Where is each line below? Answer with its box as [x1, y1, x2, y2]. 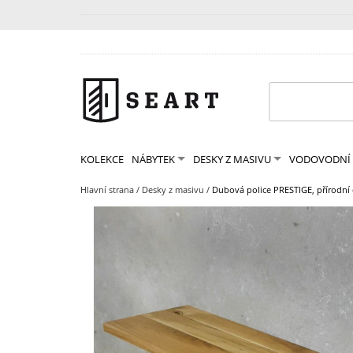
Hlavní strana [80, 184, 134, 195]
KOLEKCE [80, 152, 124, 166]
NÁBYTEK [132, 152, 175, 166]
